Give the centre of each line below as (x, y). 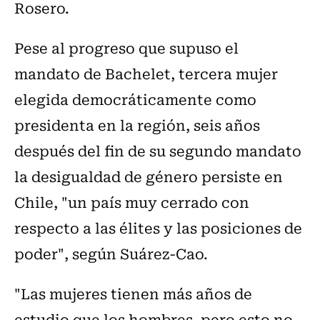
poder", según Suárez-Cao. (111, 254)
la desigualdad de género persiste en (149, 176)
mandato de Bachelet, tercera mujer (146, 74)
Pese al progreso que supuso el (126, 48)
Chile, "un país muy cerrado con (132, 202)
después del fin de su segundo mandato (158, 151)
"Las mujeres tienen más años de (133, 294)
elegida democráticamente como (135, 99)
